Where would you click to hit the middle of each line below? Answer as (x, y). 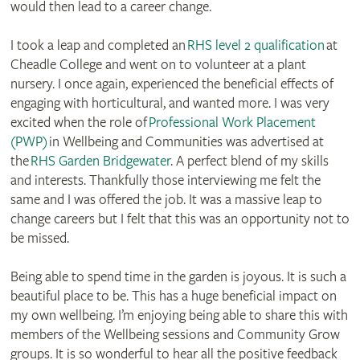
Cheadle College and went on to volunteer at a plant (158, 64)
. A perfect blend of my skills (249, 161)
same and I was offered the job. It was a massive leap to (166, 199)
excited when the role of (79, 122)
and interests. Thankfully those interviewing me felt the (165, 180)
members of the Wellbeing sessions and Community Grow (175, 334)
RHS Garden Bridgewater (100, 161)
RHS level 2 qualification (256, 45)
